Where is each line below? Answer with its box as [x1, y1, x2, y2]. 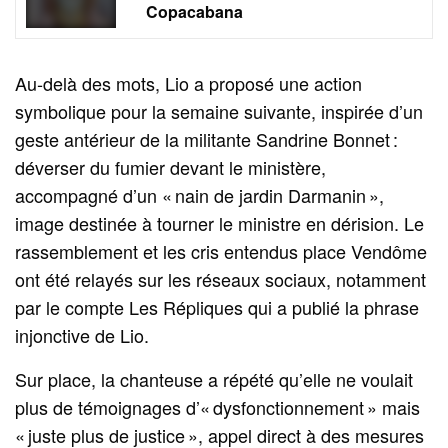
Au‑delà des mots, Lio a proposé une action [15, 69, 363, 96]
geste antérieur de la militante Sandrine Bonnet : [15, 125, 399, 152]
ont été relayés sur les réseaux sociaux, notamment [15, 265, 427, 292]
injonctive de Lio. [15, 321, 150, 348]
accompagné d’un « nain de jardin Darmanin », [15, 181, 385, 208]
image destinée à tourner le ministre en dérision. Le [15, 209, 425, 236]
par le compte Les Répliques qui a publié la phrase [15, 293, 420, 320]
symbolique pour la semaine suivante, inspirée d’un [15, 97, 424, 124]
